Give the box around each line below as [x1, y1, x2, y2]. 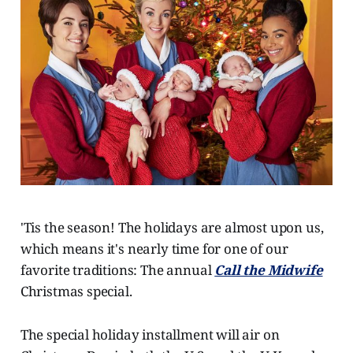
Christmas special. [20, 281, 132, 300]
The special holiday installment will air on [20, 325, 280, 344]
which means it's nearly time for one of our [20, 239, 288, 258]
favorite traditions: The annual [20, 260, 215, 279]
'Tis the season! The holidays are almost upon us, [20, 217, 324, 236]
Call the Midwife [214, 260, 323, 279]
